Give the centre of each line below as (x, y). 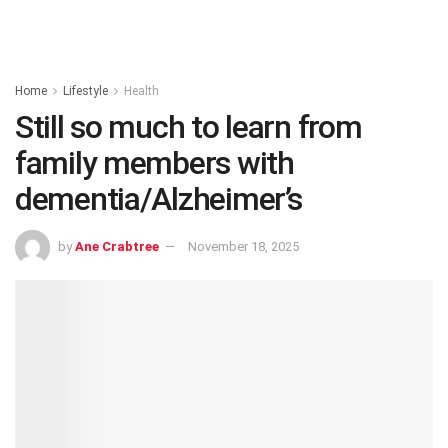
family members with (154, 163)
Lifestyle (85, 91)
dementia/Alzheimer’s (158, 199)
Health (141, 91)
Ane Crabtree (117, 246)
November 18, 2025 (243, 246)
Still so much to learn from (188, 127)
